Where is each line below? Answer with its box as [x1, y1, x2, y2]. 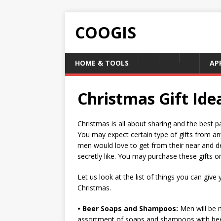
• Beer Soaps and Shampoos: [77, 204, 178, 213]
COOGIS [75, 22, 136, 43]
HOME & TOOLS [75, 58, 129, 68]
